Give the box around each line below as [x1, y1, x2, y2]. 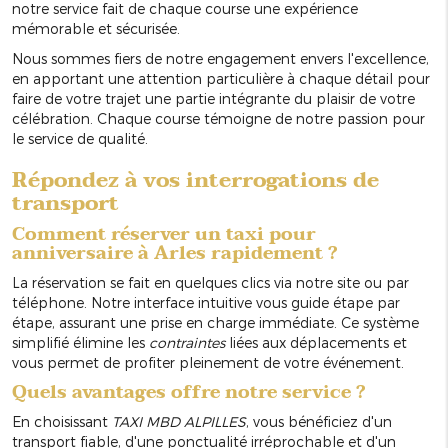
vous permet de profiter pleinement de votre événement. [12, 354, 404, 372]
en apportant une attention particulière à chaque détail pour [12, 70, 430, 88]
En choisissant [12, 413, 112, 431]
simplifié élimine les [12, 334, 149, 352]
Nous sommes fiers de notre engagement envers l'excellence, [12, 50, 429, 68]
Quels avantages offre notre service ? [12, 377, 365, 409]
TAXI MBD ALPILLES [112, 413, 246, 431]
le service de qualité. [12, 130, 148, 148]
